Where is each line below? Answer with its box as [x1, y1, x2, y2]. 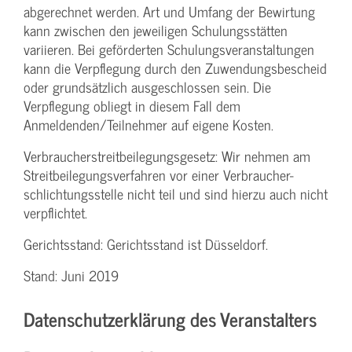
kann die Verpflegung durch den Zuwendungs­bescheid [24, 57, 327, 80]
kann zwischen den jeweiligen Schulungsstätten [24, 19, 288, 42]
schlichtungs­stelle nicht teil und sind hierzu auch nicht [24, 182, 328, 206]
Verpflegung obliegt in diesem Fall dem [24, 94, 240, 118]
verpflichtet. [24, 201, 87, 225]
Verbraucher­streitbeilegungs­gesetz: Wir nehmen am [24, 145, 310, 168]
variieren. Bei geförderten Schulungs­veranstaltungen [24, 38, 314, 61]
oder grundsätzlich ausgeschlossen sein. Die [24, 75, 271, 99]
